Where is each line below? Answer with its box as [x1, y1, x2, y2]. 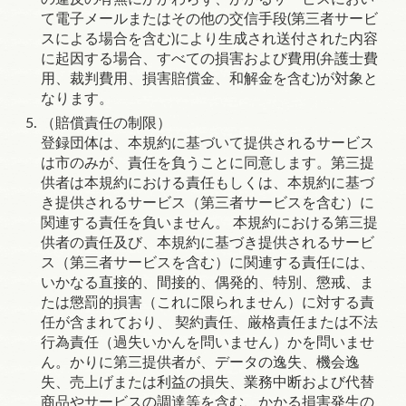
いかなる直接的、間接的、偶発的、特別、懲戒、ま [41, 275, 374, 290]
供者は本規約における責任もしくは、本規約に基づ [41, 176, 374, 190]
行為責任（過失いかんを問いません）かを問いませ [41, 335, 374, 350]
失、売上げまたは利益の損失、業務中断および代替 [41, 375, 374, 390]
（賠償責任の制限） [41, 116, 171, 130]
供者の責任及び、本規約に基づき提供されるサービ [41, 236, 374, 250]
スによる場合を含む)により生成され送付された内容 [41, 32, 378, 46]
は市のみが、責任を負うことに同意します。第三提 [41, 156, 374, 170]
